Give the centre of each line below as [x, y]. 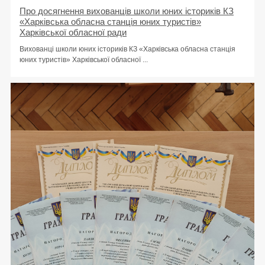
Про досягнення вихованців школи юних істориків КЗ [127, 11]
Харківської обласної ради [73, 33]
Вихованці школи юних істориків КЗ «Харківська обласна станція [127, 49]
